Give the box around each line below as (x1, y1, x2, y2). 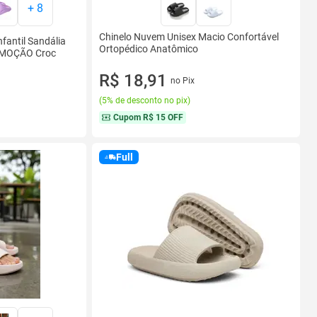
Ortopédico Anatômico (99, 42, 198, 54)
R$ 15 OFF (143, 112, 183, 122)
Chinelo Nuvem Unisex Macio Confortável (99, 30, 279, 42)
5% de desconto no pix (102, 96, 188, 106)
